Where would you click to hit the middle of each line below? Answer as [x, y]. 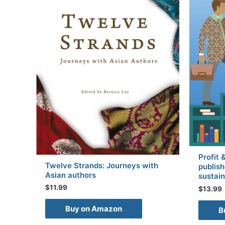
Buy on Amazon [94, 209]
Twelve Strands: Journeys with [102, 165]
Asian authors [71, 175]
